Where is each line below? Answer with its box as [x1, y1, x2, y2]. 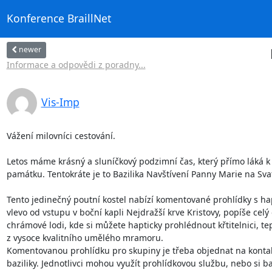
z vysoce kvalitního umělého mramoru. [6, 231, 166, 243]
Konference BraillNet [6, 11, 111, 26]
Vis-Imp [41, 94, 80, 109]
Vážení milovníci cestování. [6, 129, 115, 141]
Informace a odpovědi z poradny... [6, 58, 146, 70]
